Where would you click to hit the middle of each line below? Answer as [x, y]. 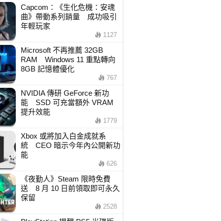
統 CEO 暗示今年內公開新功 [70, 145]
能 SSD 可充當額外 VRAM [67, 102]
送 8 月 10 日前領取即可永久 [70, 188]
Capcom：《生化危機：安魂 [68, 7]
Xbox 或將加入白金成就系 [63, 136]
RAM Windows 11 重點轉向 [68, 59]
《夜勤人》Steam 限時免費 [65, 179]
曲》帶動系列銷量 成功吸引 [69, 17]
